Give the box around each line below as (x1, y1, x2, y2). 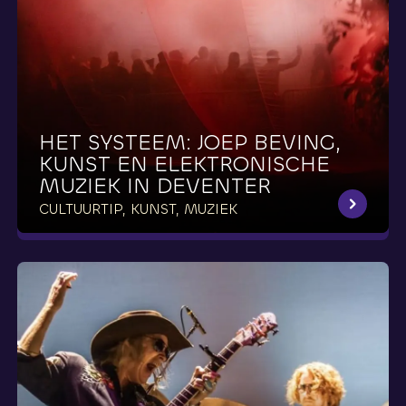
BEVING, (253, 128, 341, 158)
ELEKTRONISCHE (153, 150, 330, 179)
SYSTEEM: (87, 128, 191, 158)
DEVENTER (156, 171, 271, 201)
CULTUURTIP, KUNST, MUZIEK (38, 199, 237, 219)
